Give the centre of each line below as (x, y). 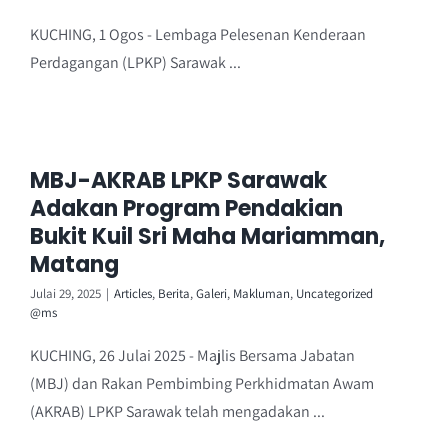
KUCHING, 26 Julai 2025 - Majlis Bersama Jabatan (192, 355)
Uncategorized (334, 293)
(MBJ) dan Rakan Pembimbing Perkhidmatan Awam (202, 383)
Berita (174, 293)
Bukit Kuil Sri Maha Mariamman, (207, 236)
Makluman (261, 293)
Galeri (211, 293)
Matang (74, 264)
